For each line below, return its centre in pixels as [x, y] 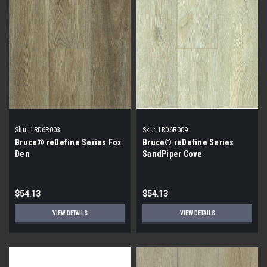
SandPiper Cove [173, 153]
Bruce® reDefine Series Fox [68, 142]
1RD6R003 [45, 130]
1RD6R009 [173, 130]
